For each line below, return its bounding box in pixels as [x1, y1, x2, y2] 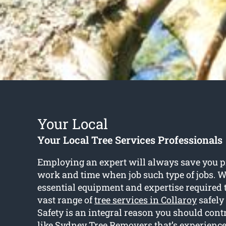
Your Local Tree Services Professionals [37, 133, 222, 147]
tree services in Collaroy [94, 194, 197, 206]
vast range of [37, 194, 94, 206]
